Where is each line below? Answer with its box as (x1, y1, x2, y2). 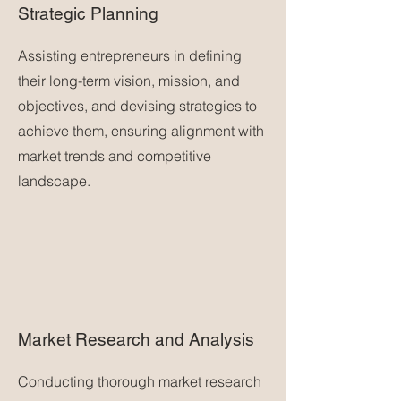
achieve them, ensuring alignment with (18, 122, 264, 140)
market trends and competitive (18, 147, 211, 165)
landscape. (18, 172, 90, 190)
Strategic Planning (18, 4, 158, 23)
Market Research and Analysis (18, 329, 254, 349)
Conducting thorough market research (18, 372, 261, 390)
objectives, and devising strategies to (18, 97, 257, 115)
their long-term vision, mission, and (18, 72, 240, 90)
